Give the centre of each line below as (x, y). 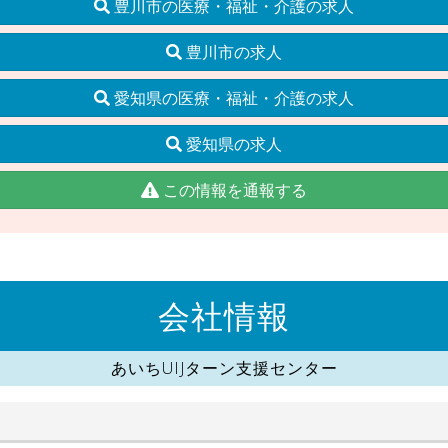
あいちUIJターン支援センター (224, 367)
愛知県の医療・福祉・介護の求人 (232, 97)
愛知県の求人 (232, 143)
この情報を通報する (233, 189)
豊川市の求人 (232, 51)
